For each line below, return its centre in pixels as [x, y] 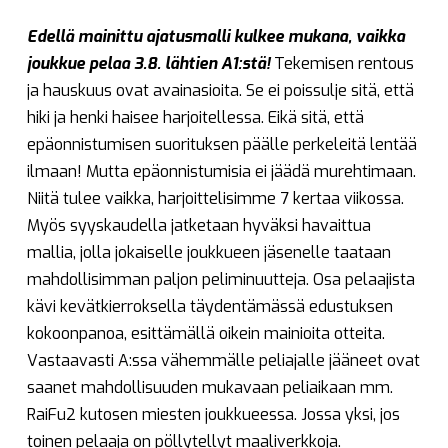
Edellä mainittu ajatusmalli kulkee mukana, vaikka [215, 36]
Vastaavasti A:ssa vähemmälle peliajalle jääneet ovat [223, 360]
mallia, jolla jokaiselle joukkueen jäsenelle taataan [208, 252]
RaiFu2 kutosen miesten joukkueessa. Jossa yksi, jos [213, 414]
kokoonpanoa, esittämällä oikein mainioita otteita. [205, 333]
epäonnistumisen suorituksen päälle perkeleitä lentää [221, 144]
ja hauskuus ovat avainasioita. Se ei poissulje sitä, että [220, 90]
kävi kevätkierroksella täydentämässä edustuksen [209, 306]
